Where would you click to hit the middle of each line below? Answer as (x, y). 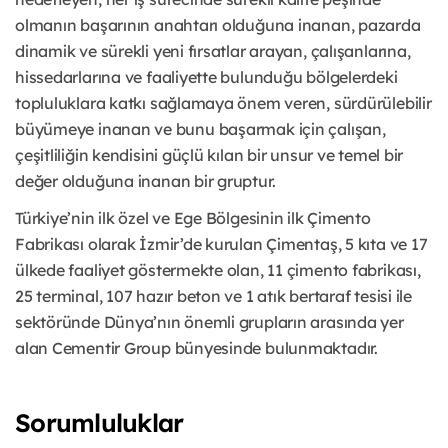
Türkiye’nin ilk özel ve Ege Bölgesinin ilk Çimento (193, 218)
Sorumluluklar (99, 423)
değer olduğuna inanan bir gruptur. (145, 181)
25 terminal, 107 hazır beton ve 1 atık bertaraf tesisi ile (213, 296)
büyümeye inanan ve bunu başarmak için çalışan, (200, 129)
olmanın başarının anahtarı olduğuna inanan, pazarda (218, 25)
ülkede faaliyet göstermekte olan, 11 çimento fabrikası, (218, 270)
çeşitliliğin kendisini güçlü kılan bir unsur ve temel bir (209, 155)
